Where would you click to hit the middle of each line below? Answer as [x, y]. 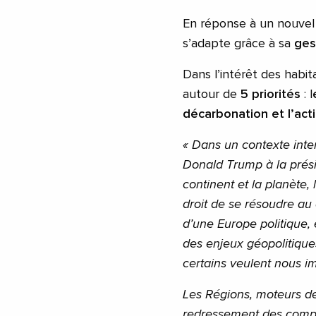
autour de [212, 94]
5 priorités [272, 94]
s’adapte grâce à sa [238, 43]
